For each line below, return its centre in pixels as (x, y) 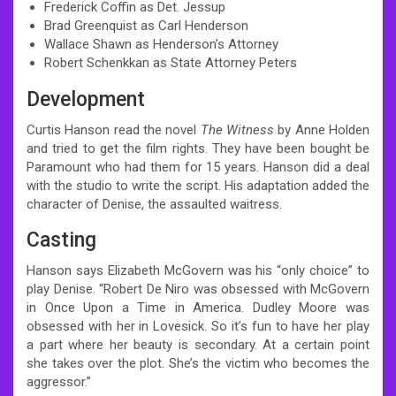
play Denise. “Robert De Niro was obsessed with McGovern (198, 289)
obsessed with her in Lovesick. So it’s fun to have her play (198, 326)
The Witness (237, 129)
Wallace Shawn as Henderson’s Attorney (161, 44)
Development (86, 99)
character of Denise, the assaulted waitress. (154, 204)
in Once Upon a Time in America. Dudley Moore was (198, 307)
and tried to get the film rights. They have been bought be (198, 148)
